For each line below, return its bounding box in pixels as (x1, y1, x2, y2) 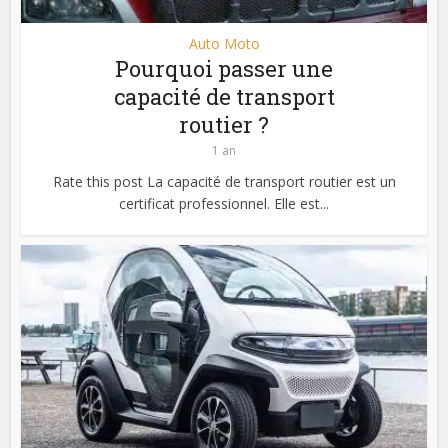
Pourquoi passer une (115, 53, 333, 83)
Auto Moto (188, 33, 260, 53)
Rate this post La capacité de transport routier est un (52, 171, 396, 191)
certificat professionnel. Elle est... (119, 193, 329, 213)
